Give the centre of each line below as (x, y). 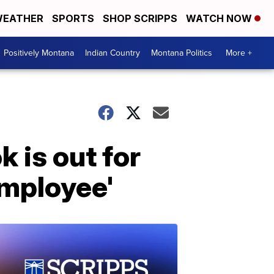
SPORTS (73, 18)
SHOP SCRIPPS (140, 18)
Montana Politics (182, 53)
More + (239, 53)
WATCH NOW (220, 18)
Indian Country (113, 53)
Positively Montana (39, 53)
